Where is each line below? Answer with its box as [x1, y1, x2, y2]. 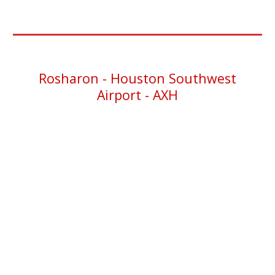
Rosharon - [39, 69, 110, 87]
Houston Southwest [110, 69, 236, 87]
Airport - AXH [97, 86, 178, 104]
